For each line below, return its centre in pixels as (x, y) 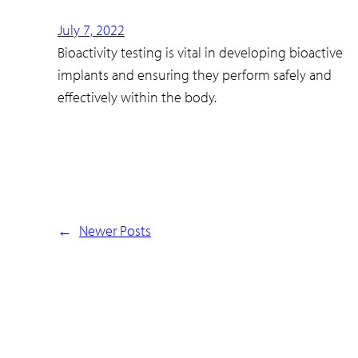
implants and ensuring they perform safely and (195, 75)
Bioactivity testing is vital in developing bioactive (200, 53)
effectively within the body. (137, 97)
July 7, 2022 (91, 30)
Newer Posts (115, 230)
